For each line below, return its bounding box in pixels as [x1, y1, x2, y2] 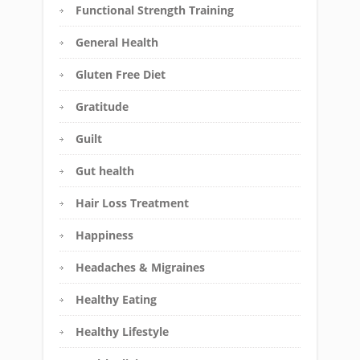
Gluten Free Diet [76, 67, 166, 83]
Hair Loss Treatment [76, 195, 189, 211]
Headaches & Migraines [76, 260, 205, 276]
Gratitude [76, 99, 129, 115]
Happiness [76, 227, 133, 243]
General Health [76, 35, 158, 51]
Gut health [76, 163, 134, 179]
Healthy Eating [76, 292, 157, 308]
